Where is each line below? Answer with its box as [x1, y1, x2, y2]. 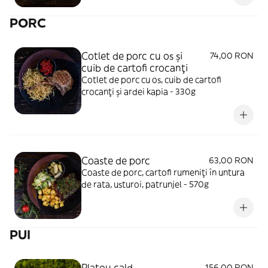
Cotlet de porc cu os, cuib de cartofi [81, 74, 221, 85]
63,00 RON [209, 155, 254, 166]
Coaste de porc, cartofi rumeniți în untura [81, 167, 245, 178]
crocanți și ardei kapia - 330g [81, 86, 196, 97]
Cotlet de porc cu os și [81, 50, 182, 62]
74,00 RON [210, 50, 254, 61]
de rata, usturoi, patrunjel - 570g [81, 179, 209, 190]
